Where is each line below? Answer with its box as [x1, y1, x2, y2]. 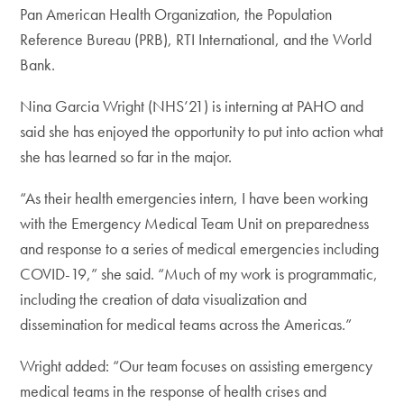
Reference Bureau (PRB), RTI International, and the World [20, 28, 372, 50]
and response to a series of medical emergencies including [20, 237, 380, 259]
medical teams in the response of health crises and [20, 380, 327, 401]
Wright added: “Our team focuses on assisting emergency [20, 354, 373, 376]
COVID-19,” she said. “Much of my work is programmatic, [20, 262, 379, 284]
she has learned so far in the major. [20, 145, 233, 167]
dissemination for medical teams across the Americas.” [20, 313, 353, 335]
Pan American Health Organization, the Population [20, 3, 333, 24]
